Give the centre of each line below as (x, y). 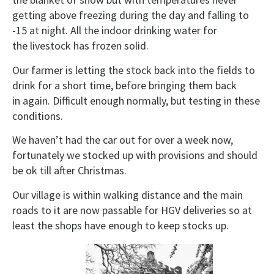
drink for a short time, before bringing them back (124, 85)
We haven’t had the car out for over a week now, (123, 140)
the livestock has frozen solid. (80, 46)
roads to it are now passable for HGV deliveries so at (132, 210)
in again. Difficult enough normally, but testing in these (136, 100)
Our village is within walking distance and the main (128, 194)
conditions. (38, 116)
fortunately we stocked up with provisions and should (135, 155)
